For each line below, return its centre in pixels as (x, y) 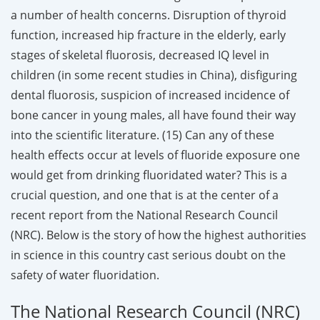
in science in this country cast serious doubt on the (148, 255)
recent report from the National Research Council (144, 215)
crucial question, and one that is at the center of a (145, 195)
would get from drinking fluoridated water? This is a (149, 175)
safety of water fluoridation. (85, 275)
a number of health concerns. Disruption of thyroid (149, 15)
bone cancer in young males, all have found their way (153, 115)
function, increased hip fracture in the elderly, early (148, 35)
